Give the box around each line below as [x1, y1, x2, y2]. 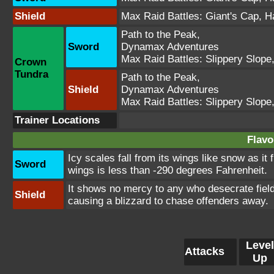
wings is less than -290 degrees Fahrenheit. [68, 164, 267, 176]
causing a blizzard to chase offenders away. [68, 194, 268, 207]
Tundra [15, 68, 48, 80]
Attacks [185, 245, 224, 257]
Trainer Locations [15, 114, 100, 126]
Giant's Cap [206, 10, 259, 22]
